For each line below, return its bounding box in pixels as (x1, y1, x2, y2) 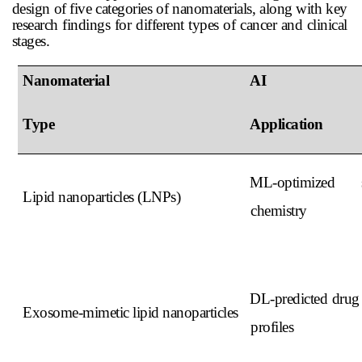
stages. (11, 32, 50, 50)
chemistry (250, 201, 307, 219)
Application (250, 115, 323, 133)
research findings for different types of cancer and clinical (11, 16, 347, 34)
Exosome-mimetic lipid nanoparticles (23, 303, 238, 321)
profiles (250, 318, 294, 335)
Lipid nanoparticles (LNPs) (23, 187, 181, 205)
